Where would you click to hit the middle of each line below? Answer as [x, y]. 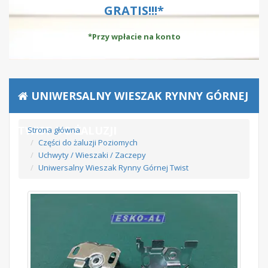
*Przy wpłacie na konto [134, 36]
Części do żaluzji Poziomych [88, 142]
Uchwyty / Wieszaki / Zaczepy [92, 155]
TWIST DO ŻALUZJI [67, 130]
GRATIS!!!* [134, 10]
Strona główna [54, 130]
